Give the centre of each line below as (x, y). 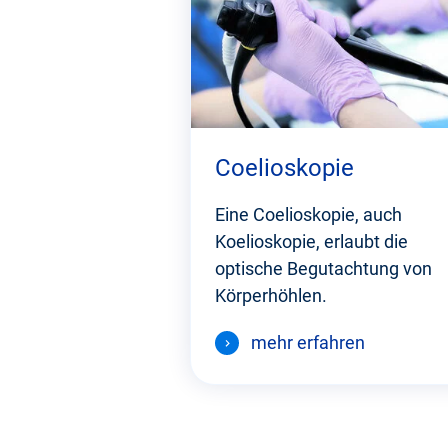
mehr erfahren (307, 343)
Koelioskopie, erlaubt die (311, 242)
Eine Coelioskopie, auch (308, 215)
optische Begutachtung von (323, 269)
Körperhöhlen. (270, 296)
